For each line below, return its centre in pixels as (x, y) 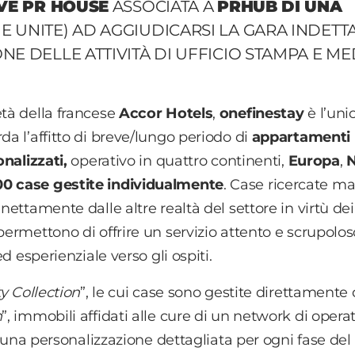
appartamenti (301, 137)
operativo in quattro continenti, (177, 161)
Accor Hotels (166, 114)
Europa (314, 161)
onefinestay (261, 114)
